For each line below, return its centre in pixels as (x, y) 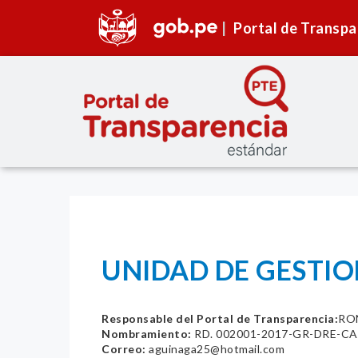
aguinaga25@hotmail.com (215, 349)
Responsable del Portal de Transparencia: (220, 319)
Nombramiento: (147, 334)
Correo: (124, 349)
